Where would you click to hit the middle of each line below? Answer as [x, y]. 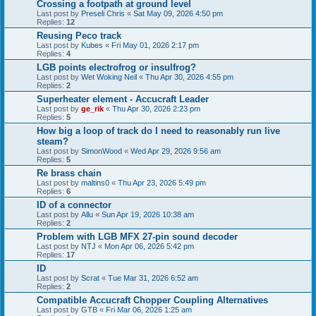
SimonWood [102, 151]
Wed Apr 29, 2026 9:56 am [176, 151]
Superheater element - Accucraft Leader [123, 99]
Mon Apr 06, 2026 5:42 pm [149, 247]
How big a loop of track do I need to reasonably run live [158, 131]
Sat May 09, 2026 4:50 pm [178, 14]
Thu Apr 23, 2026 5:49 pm [162, 183]
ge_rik [92, 109]
